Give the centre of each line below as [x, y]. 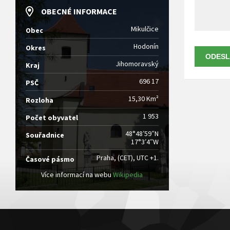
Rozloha [40, 100]
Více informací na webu [77, 174]
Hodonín [146, 46]
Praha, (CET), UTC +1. [127, 157]
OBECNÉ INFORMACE [79, 11]
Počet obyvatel [52, 117]
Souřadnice [45, 135]
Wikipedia [128, 174]
